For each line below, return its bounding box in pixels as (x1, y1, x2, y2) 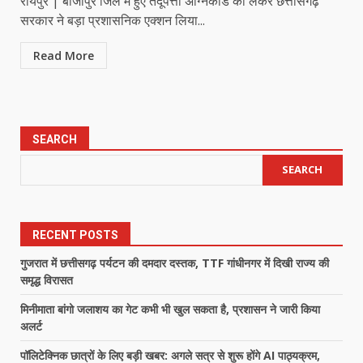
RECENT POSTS (32, 228, 118, 241)
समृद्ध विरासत (20, 271, 73, 288)
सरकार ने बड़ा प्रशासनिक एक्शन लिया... (20, 11, 205, 29)
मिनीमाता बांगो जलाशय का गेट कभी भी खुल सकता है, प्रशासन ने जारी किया (20, 301, 320, 317)
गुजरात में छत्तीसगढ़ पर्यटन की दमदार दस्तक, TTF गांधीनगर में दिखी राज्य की (20, 254, 329, 271)
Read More (33, 47, 94, 63)
